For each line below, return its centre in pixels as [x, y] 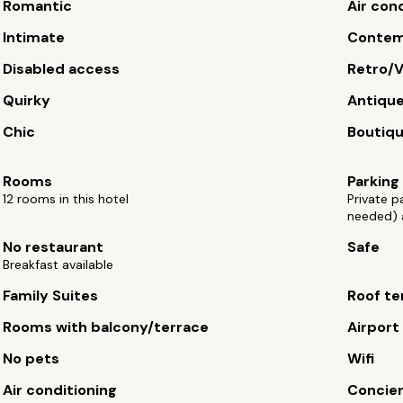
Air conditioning [60, 390]
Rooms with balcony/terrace [106, 327]
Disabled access [62, 69]
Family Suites [51, 296]
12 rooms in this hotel [66, 199]
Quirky [27, 100]
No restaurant [54, 247]
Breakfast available [58, 264]
